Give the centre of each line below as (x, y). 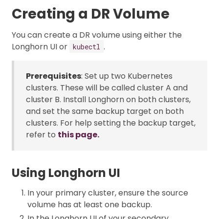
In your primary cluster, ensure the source (108, 193)
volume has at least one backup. (90, 204)
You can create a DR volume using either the (97, 35)
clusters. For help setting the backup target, (111, 123)
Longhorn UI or (41, 46)
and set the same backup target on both (105, 111)
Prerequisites (54, 76)
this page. (78, 134)
